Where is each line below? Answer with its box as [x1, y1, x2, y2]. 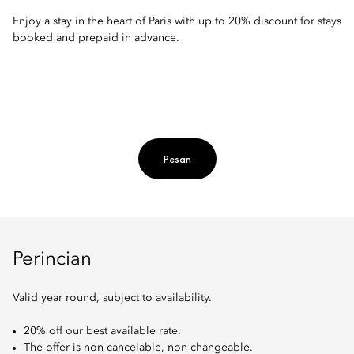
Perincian [13, 250, 92, 270]
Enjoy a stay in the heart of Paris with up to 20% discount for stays [13, 16, 341, 28]
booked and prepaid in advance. [13, 32, 179, 44]
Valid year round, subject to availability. [13, 292, 212, 304]
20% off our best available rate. [24, 326, 181, 337]
